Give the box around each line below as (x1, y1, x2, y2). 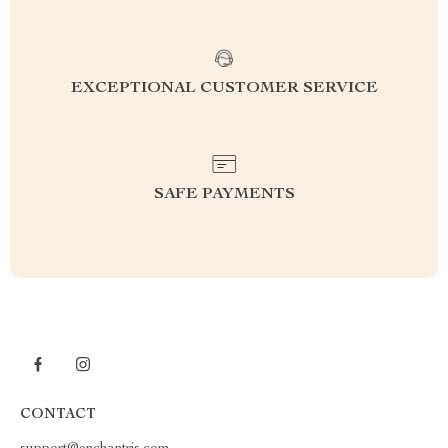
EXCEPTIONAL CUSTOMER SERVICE (70, 81, 378, 97)
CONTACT (20, 408, 96, 422)
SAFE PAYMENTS (153, 187, 295, 203)
